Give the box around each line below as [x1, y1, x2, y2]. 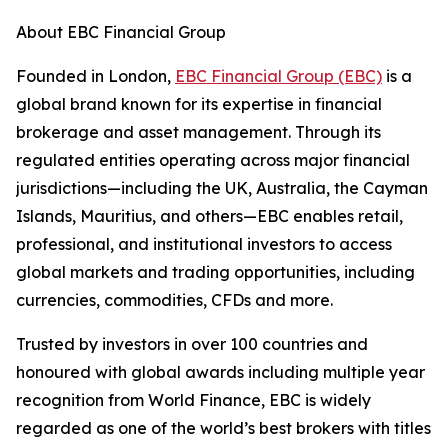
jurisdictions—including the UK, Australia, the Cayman [16, 178, 428, 199]
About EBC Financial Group [16, 22, 230, 43]
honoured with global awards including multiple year [16, 362, 425, 383]
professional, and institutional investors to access [16, 234, 392, 255]
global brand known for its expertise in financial [16, 94, 382, 115]
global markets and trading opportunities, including [16, 262, 415, 283]
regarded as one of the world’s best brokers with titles [16, 418, 431, 439]
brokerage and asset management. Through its [16, 122, 381, 143]
